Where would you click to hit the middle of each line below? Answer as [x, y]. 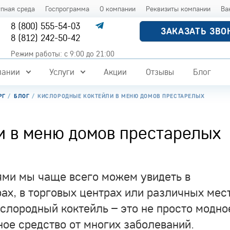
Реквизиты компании [178, 9]
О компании [118, 9]
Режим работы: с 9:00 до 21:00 [63, 54]
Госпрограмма [68, 9]
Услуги [62, 72]
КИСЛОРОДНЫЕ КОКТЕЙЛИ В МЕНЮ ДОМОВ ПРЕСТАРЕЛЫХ [121, 96]
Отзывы [160, 72]
